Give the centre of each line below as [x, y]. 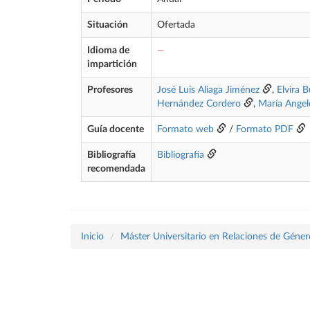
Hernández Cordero [199, 104]
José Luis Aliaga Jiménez [208, 90]
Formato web [185, 129]
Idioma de [108, 51]
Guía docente [116, 129]
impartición [112, 64]
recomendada [116, 169]
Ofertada [176, 25]
